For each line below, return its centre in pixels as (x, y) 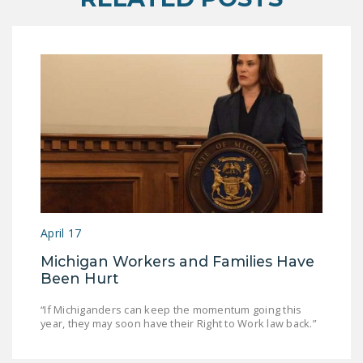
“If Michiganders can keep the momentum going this (171, 309)
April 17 (61, 233)
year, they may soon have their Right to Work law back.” (178, 323)
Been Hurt (79, 278)
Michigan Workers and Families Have (177, 261)
